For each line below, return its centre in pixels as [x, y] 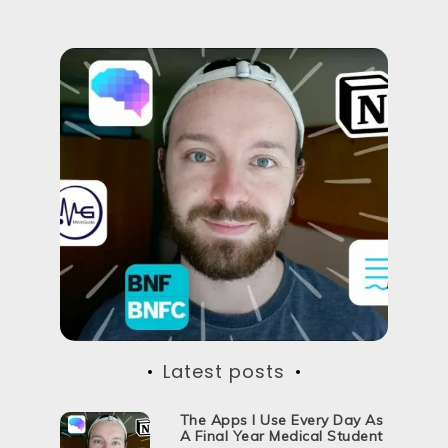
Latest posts [223, 372]
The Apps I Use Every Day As [281, 420]
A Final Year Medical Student [281, 436]
